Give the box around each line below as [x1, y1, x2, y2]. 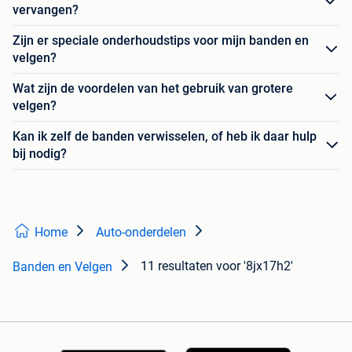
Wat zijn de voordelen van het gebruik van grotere [13, 81, 293, 97]
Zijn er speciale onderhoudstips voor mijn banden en [13, 33, 309, 49]
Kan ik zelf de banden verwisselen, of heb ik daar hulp [13, 129, 317, 145]
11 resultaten [141, 258, 213, 274]
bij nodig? [13, 146, 67, 162]
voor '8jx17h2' [216, 258, 293, 274]
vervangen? [13, 2, 79, 18]
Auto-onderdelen [96, 225, 186, 240]
